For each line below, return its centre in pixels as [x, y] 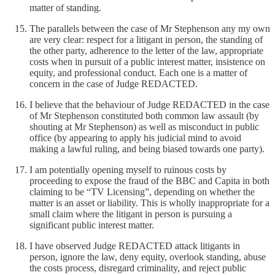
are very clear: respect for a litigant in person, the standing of [146, 39]
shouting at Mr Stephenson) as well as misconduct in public [144, 126]
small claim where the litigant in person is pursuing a [131, 214]
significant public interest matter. [92, 225]
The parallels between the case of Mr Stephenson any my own [150, 28]
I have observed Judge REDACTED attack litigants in [135, 246]
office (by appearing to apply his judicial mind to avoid [135, 137]
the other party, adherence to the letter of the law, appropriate [146, 50]
